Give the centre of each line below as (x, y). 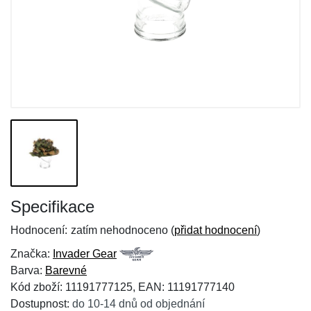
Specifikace (52, 207)
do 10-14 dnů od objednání (138, 304)
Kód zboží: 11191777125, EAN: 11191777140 (123, 287)
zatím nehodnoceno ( (123, 230)
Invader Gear (85, 254)
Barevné (66, 270)
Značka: (32, 254)
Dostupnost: (41, 304)
